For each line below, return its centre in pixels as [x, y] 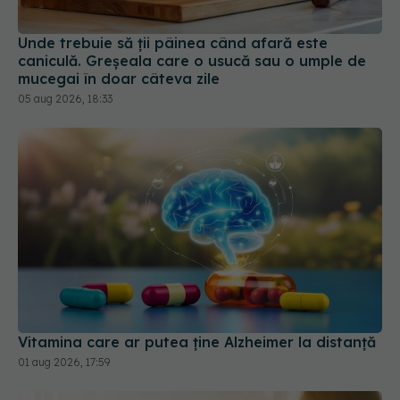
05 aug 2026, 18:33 [65, 99]
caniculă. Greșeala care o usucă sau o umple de [192, 61]
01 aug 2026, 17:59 [64, 362]
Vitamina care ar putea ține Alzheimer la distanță [197, 342]
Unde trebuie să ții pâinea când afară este [173, 43]
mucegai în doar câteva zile [119, 79]
